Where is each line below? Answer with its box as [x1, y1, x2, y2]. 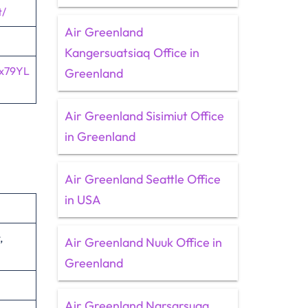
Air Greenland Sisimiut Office [64, 108, 224, 124]
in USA [64, 192, 101, 208]
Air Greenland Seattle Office [64, 171, 221, 187]
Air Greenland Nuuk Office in [64, 234, 222, 250]
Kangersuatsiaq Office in [64, 45, 199, 60]
